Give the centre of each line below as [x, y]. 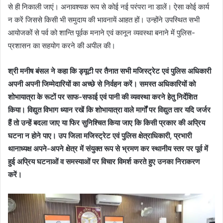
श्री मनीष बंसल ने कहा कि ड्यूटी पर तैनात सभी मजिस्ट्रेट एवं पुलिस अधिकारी [110, 71]
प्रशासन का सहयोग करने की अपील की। [62, 45]
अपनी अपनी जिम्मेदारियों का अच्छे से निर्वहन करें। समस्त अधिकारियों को [102, 84]
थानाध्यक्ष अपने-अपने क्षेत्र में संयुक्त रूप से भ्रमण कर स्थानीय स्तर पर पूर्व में [108, 148]
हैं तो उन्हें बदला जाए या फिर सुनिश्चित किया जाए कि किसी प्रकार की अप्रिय [107, 122]
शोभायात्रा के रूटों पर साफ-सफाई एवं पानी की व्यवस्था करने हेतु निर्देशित [103, 97]
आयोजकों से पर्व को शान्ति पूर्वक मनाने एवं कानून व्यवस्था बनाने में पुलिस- [102, 32]
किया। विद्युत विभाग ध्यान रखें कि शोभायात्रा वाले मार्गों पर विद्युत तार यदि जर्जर [109, 110]
